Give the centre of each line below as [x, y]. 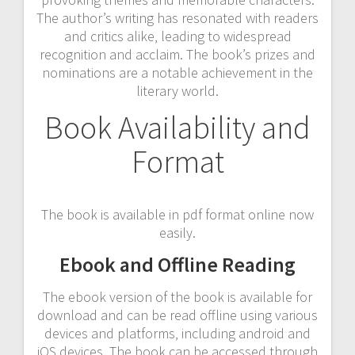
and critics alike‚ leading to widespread [177, 36]
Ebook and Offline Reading [177, 264]
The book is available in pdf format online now [177, 214]
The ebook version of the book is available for [177, 296]
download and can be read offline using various [177, 315]
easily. [177, 232]
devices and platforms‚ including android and [177, 333]
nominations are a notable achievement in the [177, 72]
